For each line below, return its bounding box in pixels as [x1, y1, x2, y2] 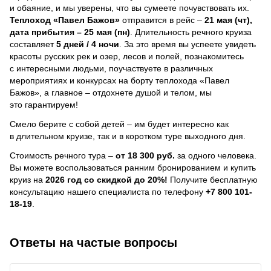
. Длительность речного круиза [130, 27, 252, 37]
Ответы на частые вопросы [10, 235, 177, 249]
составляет [10, 39, 56, 49]
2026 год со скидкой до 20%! [45, 174, 168, 184]
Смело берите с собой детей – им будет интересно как [10, 119, 229, 129]
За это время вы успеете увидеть [124, 39, 256, 49]
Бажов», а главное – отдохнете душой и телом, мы [10, 87, 212, 97]
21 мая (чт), [204, 15, 252, 25]
